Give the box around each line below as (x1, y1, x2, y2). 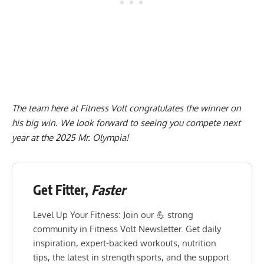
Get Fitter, (33, 181, 91, 199)
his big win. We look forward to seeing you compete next (12, 117, 240, 129)
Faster (91, 181, 126, 199)
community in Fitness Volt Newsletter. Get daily (33, 223, 221, 235)
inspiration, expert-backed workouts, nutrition (33, 237, 216, 249)
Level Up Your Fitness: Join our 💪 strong (33, 209, 193, 221)
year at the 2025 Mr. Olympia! (12, 132, 131, 144)
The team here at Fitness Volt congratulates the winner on (12, 103, 241, 114)
